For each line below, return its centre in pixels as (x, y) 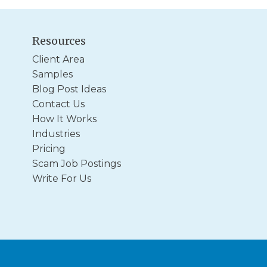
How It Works (64, 119)
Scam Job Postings (77, 164)
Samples (52, 74)
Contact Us (58, 104)
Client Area (58, 59)
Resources (59, 41)
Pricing (49, 149)
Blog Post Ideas (69, 89)
